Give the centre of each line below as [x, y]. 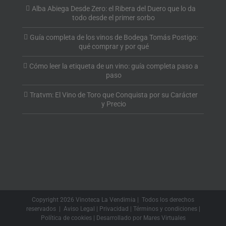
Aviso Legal [79, 209]
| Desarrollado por [117, 218]
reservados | [45, 209]
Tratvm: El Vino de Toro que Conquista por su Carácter [114, 95]
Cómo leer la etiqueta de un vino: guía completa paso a [114, 66]
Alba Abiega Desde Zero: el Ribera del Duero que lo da [114, 9]
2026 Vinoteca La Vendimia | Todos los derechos [127, 200]
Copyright [46, 200]
